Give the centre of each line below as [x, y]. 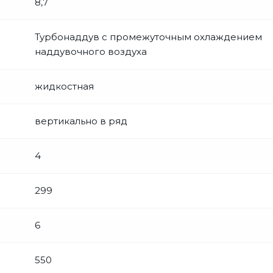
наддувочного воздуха [91, 51]
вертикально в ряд [81, 121]
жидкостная [64, 86]
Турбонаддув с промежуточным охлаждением [148, 37]
